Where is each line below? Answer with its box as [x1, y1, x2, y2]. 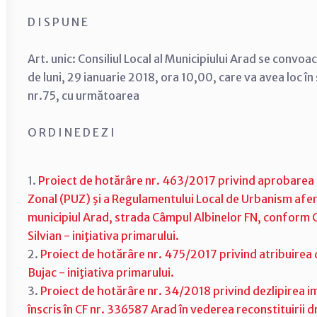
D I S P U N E [28, 15, 88, 29]
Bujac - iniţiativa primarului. [28, 265, 174, 279]
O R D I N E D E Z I [28, 125, 115, 139]
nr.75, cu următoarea [28, 88, 139, 103]
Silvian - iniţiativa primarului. [28, 229, 179, 243]
